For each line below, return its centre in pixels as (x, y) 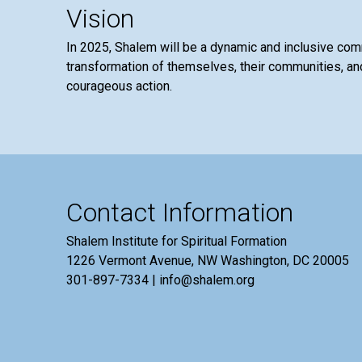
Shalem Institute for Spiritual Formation (176, 241)
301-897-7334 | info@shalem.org (160, 280)
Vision (100, 19)
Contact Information (179, 213)
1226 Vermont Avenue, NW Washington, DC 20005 (207, 261)
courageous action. (119, 86)
